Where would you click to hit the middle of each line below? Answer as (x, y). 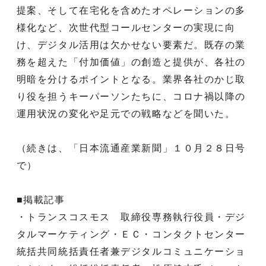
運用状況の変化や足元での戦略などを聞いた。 (126, 113)
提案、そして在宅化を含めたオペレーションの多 (131, 10)
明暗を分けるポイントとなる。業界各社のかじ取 (131, 79)
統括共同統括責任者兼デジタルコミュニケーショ (131, 251)
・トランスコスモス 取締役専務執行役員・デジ (131, 217)
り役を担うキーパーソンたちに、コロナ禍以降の (131, 96)
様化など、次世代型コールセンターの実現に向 (126, 27)
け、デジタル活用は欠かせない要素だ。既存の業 (131, 45)
